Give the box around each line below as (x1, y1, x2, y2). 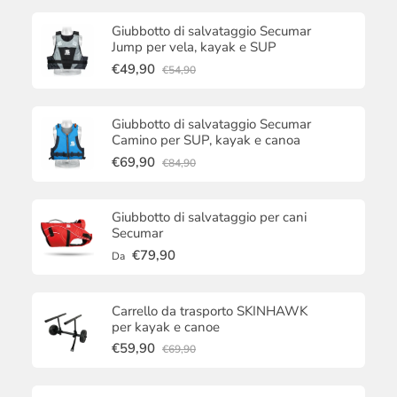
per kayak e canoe (112, 317, 220, 336)
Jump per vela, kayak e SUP (112, 37, 276, 56)
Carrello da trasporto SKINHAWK (112, 301, 307, 320)
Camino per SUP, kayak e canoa (112, 131, 300, 150)
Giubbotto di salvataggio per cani (112, 208, 307, 227)
